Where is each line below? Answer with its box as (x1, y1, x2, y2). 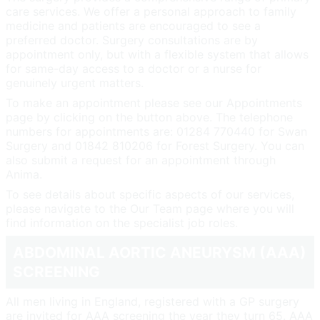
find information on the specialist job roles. (6, 215, 238, 230)
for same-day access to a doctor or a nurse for (6, 61, 261, 76)
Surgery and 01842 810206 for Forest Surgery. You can (6, 138, 304, 153)
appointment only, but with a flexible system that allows (6, 46, 309, 61)
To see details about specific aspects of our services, (6, 186, 294, 201)
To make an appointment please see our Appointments (6, 95, 302, 110)
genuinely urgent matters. (6, 75, 144, 90)
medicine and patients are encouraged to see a (6, 18, 261, 33)
